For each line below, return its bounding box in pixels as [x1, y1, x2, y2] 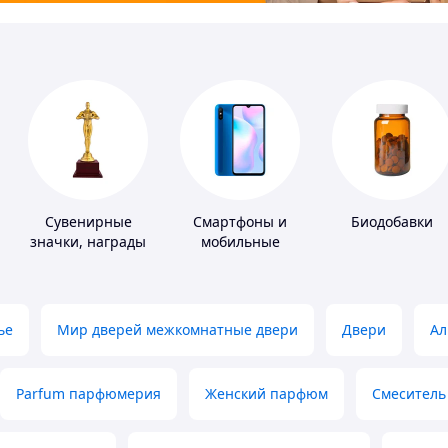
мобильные [200, 232, 280, 252]
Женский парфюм [205, 384, 328, 404]
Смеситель [372, 384, 446, 404]
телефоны [205, 252, 275, 272]
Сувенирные [44, 212, 132, 232]
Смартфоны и [193, 212, 287, 232]
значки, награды [30, 232, 146, 252]
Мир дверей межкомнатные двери [57, 320, 298, 340]
